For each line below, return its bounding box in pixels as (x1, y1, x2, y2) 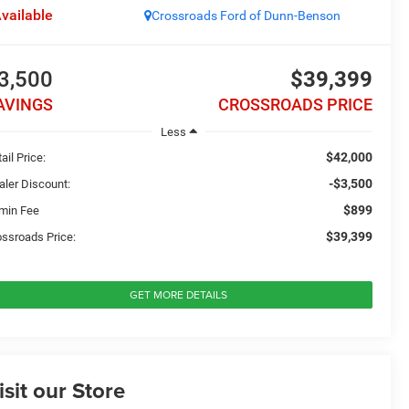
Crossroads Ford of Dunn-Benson (151, 8, 341, 24)
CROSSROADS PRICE (217, 95, 372, 115)
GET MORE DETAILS (130, 286, 227, 302)
